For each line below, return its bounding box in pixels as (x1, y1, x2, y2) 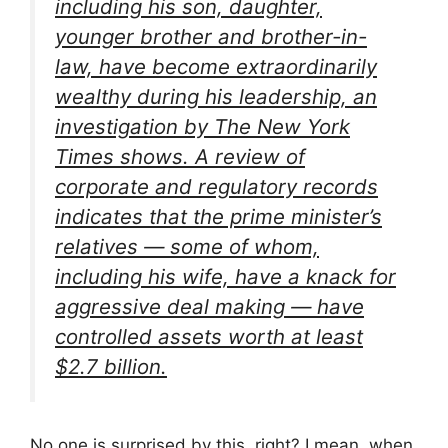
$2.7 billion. (55, 354, 167, 380)
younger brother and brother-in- (55, 24, 367, 50)
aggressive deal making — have (55, 294, 364, 320)
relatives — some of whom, (55, 234, 319, 260)
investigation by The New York (55, 114, 350, 140)
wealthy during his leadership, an (55, 84, 377, 110)
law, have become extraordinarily (55, 54, 377, 80)
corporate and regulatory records (55, 174, 378, 200)
